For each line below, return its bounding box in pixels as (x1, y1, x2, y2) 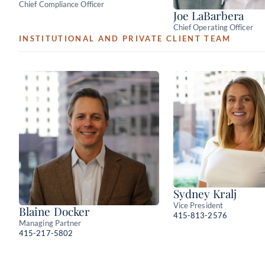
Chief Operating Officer (173, 22, 253, 32)
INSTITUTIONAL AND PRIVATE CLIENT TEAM (19, 33, 231, 43)
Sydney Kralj (173, 186, 237, 202)
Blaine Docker (19, 203, 90, 219)
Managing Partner (19, 218, 82, 228)
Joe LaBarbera (173, 7, 244, 23)
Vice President (173, 201, 223, 211)
